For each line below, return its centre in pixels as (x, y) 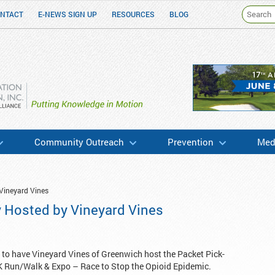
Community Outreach (79, 142)
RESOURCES (133, 14)
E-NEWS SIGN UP (68, 14)
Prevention (191, 142)
